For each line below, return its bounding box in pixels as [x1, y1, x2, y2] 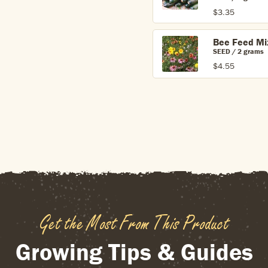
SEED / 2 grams [213, 46, 264, 56]
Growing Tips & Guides [15, 237, 253, 266]
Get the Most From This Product [39, 211, 229, 236]
